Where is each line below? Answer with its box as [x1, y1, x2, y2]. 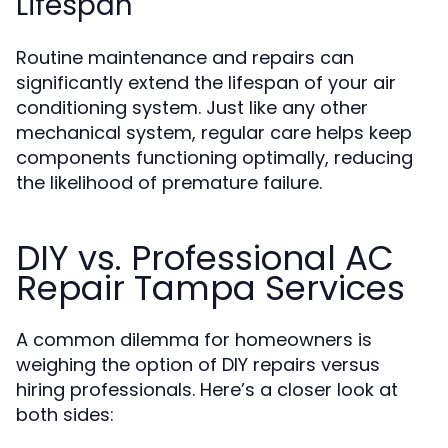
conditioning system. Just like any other [16, 95, 368, 120]
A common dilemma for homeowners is [16, 327, 372, 352]
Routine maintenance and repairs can [16, 45, 354, 70]
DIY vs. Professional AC [16, 234, 394, 282]
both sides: [16, 402, 114, 427]
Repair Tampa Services [16, 264, 405, 312]
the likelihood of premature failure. [16, 170, 322, 195]
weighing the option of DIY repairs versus [16, 352, 380, 377]
